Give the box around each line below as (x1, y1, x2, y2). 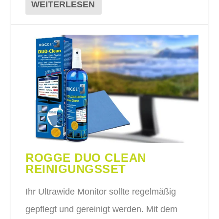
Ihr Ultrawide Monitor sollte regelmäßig (25, 187, 176, 197)
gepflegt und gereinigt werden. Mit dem (25, 204, 178, 215)
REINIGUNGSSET (25, 162, 126, 176)
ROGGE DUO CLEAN (25, 151, 146, 165)
